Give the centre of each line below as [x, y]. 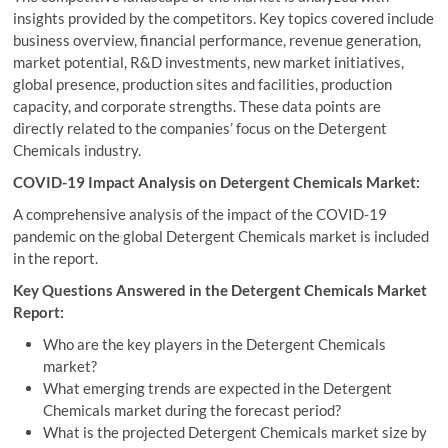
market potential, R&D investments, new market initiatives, [209, 62]
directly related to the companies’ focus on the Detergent [200, 128]
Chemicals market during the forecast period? [192, 410]
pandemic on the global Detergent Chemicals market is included [221, 236]
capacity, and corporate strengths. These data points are [197, 106]
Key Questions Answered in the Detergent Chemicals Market [220, 290]
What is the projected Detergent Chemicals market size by [235, 432]
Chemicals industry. [77, 150]
